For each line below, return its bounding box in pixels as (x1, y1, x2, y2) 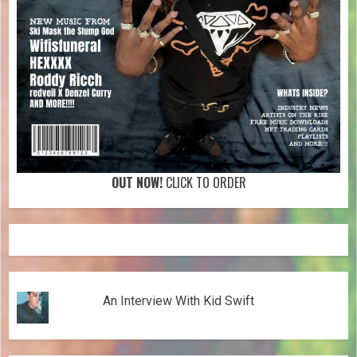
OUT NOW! (111, 173, 163, 193)
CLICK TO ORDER (162, 173, 246, 193)
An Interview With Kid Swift (102, 293, 254, 309)
